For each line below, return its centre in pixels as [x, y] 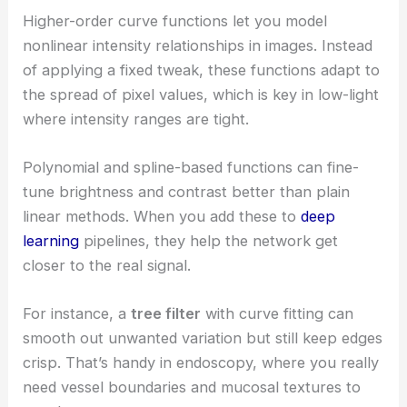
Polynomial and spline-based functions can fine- [191, 167]
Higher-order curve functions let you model [175, 20]
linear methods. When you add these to [162, 216]
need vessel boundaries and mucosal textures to [192, 387]
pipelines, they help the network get [209, 240]
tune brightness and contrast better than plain [187, 191]
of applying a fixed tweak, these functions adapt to [202, 69]
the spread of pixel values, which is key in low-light [201, 94]
